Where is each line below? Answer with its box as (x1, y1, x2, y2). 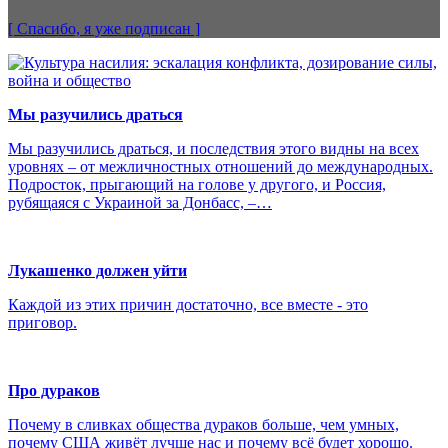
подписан (121, 19, 191, 37)
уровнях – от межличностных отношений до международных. (8, 157, 433, 175)
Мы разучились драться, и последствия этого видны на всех (8, 139, 419, 157)
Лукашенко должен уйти (8, 261, 187, 279)
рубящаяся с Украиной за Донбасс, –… (8, 193, 272, 211)
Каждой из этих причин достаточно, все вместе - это (8, 295, 368, 313)
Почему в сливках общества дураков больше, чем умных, (8, 415, 399, 433)
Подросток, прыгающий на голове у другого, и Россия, (8, 175, 386, 193)
